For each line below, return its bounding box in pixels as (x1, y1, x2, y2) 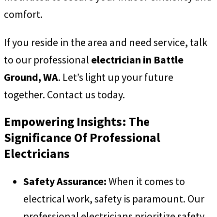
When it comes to (108, 174, 185, 188)
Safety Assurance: (23, 174, 108, 188)
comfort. (4, 7, 43, 21)
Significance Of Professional (4, 129, 160, 145)
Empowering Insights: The (4, 113, 150, 129)
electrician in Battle (91, 53, 184, 66)
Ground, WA (4, 70, 58, 84)
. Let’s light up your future (58, 70, 173, 84)
